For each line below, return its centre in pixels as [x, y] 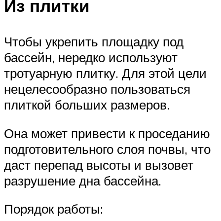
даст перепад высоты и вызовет [99, 165]
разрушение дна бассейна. [83, 180]
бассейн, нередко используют [91, 57]
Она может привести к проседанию [107, 133]
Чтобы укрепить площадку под [94, 42]
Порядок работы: [54, 209]
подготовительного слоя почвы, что [107, 149]
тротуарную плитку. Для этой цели [105, 73]
